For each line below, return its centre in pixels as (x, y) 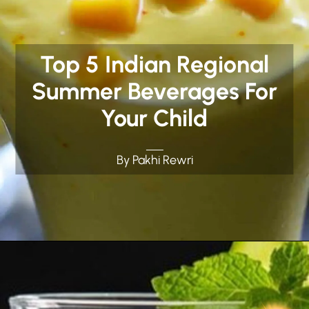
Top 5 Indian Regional (154, 65)
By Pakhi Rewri (154, 160)
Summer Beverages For (154, 92)
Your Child (154, 119)
